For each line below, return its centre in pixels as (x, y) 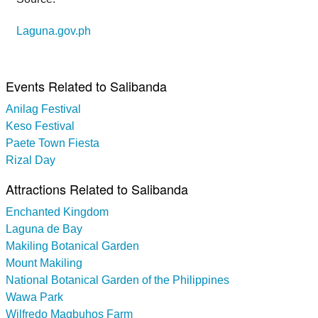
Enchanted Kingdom (57, 212)
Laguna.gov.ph (54, 31)
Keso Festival (40, 126)
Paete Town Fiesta (53, 143)
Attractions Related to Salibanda (97, 189)
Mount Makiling (44, 263)
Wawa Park (34, 297)
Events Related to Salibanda (86, 86)
